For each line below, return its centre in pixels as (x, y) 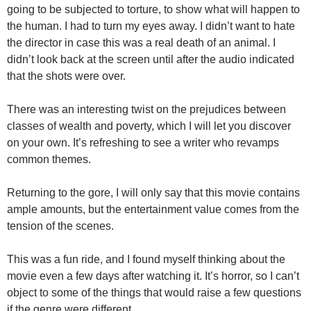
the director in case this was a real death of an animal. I (141, 42)
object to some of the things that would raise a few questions (154, 292)
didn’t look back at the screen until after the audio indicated (151, 59)
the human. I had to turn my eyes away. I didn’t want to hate (151, 26)
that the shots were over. (66, 76)
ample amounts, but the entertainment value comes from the (153, 209)
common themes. (49, 159)
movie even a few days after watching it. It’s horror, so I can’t (153, 276)
